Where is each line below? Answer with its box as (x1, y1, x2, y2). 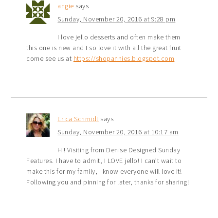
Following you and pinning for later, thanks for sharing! (26, 178, 189, 187)
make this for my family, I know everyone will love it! (26, 167, 182, 176)
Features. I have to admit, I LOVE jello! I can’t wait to (26, 156, 182, 165)
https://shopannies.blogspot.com (73, 54, 175, 63)
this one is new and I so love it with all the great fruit (26, 43, 182, 53)
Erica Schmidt (57, 114, 99, 124)
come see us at (26, 54, 73, 63)
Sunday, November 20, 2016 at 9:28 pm (57, 15, 176, 24)
